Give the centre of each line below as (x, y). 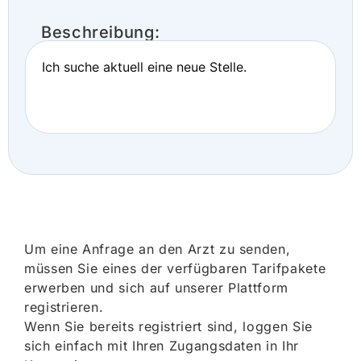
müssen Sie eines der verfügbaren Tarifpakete (175, 268)
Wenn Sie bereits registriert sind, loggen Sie (168, 326)
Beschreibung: (101, 32)
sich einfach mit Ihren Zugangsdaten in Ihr (162, 346)
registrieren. (64, 307)
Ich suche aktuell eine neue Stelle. (144, 67)
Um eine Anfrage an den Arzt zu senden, (158, 249)
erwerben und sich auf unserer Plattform (156, 288)
